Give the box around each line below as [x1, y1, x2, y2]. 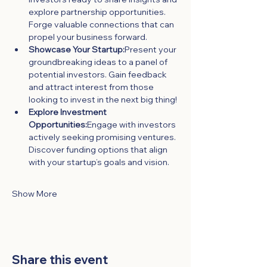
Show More [12, 188, 57, 199]
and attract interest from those [29, 81, 156, 92]
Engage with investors [87, 119, 178, 130]
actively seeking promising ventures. [29, 131, 178, 142]
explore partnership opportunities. [29, 6, 167, 17]
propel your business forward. [29, 31, 147, 42]
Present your [125, 44, 178, 55]
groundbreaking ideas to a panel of [29, 56, 169, 67]
